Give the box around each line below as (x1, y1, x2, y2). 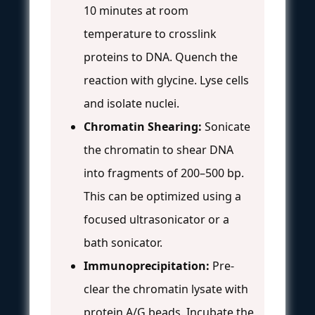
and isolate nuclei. (84, 95, 179, 111)
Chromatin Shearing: (84, 118, 202, 134)
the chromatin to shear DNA (84, 141, 233, 157)
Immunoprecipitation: (84, 257, 210, 274)
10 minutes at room (84, 2, 188, 18)
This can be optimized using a (84, 188, 241, 204)
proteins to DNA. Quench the (84, 49, 238, 65)
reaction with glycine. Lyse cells (84, 72, 249, 88)
